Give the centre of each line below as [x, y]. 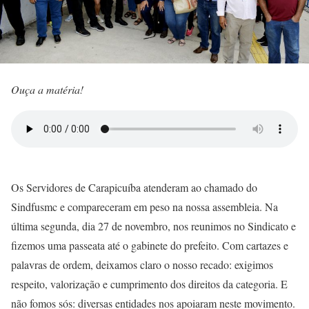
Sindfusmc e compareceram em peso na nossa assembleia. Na [144, 206]
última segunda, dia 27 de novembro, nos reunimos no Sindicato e [153, 226]
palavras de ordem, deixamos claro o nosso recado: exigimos [142, 264]
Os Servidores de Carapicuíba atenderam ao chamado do [134, 187]
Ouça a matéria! [47, 89]
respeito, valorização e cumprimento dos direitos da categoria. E [149, 283]
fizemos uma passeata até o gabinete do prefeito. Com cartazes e [150, 245]
